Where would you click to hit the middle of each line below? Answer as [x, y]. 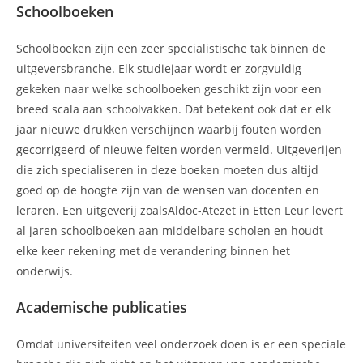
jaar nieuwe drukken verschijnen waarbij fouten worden [169, 129]
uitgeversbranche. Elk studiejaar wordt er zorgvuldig [159, 68]
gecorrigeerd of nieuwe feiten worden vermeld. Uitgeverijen [179, 149]
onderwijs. [45, 271]
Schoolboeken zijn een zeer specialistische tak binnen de [171, 48]
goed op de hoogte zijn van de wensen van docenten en [168, 190]
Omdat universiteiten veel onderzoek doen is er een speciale [181, 344]
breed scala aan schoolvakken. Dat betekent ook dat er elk [173, 109]
